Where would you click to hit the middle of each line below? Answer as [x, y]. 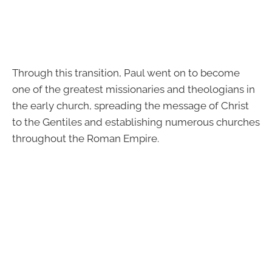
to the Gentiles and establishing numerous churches [136, 122]
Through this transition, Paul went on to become [126, 73]
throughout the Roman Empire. [86, 139]
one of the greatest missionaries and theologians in [134, 90]
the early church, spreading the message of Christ [131, 106]
